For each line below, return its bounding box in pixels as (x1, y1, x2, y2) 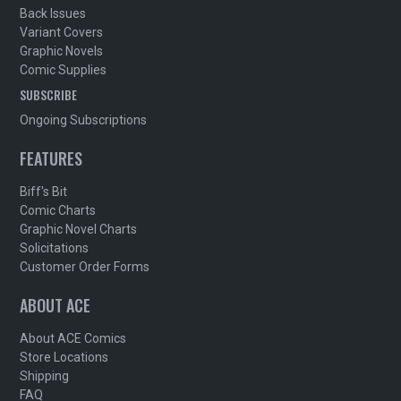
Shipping (20, 369, 70, 384)
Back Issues (20, 6, 87, 21)
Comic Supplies (20, 63, 107, 78)
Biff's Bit (20, 184, 68, 200)
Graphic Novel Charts (20, 222, 138, 237)
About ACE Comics (20, 331, 127, 346)
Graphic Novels (20, 44, 104, 59)
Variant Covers (20, 25, 104, 40)
